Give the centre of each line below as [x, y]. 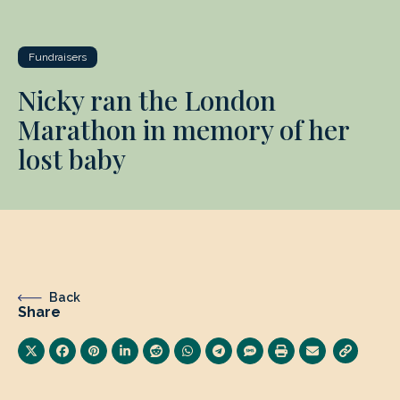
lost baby [72, 159]
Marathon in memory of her [183, 129]
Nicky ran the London [147, 100]
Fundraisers [58, 57]
